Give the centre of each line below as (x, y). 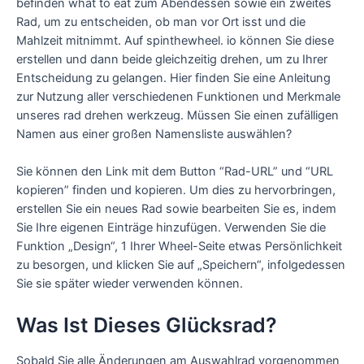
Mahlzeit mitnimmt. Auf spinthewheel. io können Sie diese (175, 40)
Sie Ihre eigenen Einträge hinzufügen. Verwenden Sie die (171, 228)
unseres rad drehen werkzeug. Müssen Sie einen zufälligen (178, 115)
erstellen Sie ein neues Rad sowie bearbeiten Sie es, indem (176, 209)
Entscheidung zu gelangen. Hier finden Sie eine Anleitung (173, 78)
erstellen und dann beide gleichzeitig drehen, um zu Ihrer (172, 59)
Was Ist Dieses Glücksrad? (147, 325)
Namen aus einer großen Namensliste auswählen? (154, 134)
